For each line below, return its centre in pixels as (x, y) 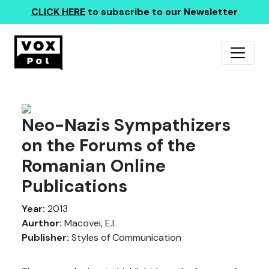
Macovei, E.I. (89, 223)
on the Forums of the (109, 146)
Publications (74, 186)
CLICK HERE (58, 12)
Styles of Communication (125, 237)
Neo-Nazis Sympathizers (126, 125)
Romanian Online (94, 166)
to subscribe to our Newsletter (162, 12)
